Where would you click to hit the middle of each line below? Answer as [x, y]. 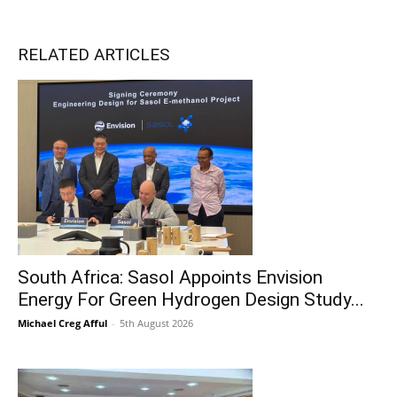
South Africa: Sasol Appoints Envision [170, 277]
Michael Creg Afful [62, 323]
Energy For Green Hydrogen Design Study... [191, 300]
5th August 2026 [156, 323]
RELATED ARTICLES [93, 54]
